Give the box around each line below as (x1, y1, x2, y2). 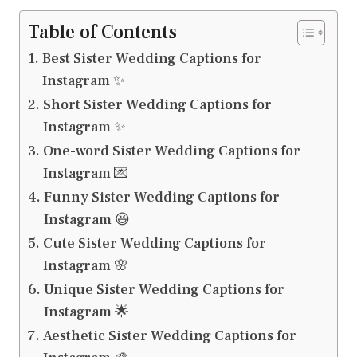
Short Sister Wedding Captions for (42, 95, 272, 114)
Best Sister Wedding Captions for (41, 49, 261, 68)
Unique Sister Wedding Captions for (43, 280, 284, 299)
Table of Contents (28, 19, 177, 45)
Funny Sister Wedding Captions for (43, 187, 280, 206)
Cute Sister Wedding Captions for (42, 233, 266, 253)
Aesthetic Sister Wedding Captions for (42, 326, 296, 345)
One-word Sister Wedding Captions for (42, 141, 300, 160)
